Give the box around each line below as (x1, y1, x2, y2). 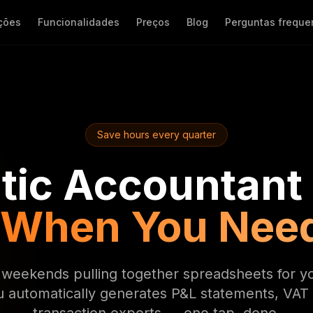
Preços (136, 16, 170, 28)
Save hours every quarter (97, 129, 216, 140)
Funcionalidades (38, 16, 119, 28)
